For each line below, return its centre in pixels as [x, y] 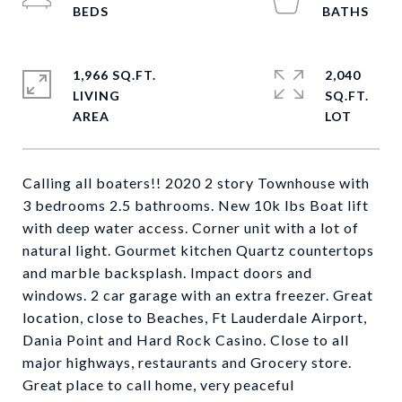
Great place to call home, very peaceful [158, 385]
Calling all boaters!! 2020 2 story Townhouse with [196, 183]
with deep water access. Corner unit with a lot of [191, 227]
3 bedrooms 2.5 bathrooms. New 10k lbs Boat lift [196, 205]
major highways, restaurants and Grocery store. [187, 362]
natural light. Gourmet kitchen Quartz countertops [198, 250]
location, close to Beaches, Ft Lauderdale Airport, [195, 317]
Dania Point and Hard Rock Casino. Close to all [186, 340]
